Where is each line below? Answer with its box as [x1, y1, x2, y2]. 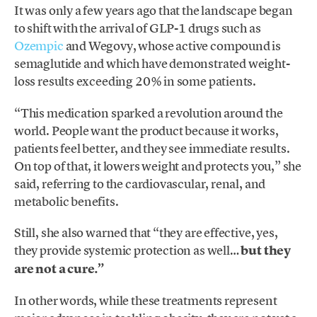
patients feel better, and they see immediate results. [14, 139, 290, 156]
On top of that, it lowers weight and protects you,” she [14, 157, 302, 174]
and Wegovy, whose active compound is [63, 38, 282, 54]
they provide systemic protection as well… [14, 241, 241, 258]
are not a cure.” [14, 260, 105, 277]
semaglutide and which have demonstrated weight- [14, 55, 290, 72]
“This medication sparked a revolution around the [14, 104, 283, 121]
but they [241, 241, 292, 259]
